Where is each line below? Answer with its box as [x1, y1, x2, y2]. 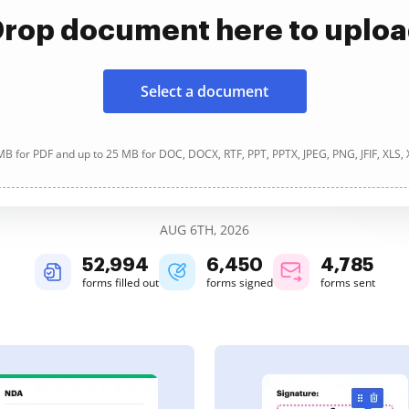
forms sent [320, 275, 375, 290]
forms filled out [81, 275, 159, 290]
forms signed [205, 275, 273, 290]
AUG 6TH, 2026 [160, 221, 249, 238]
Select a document [141, 81, 268, 101]
